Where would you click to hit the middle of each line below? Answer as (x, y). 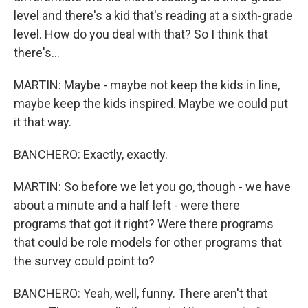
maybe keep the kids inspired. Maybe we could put (151, 103)
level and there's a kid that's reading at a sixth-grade (153, 15)
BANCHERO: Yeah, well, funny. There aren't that (141, 293)
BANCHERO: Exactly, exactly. (91, 154)
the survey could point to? (84, 261)
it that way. (43, 122)
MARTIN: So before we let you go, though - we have (152, 187)
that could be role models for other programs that (148, 242)
